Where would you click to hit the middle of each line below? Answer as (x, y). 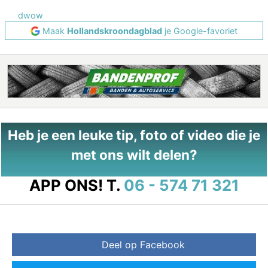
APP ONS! (66, 185)
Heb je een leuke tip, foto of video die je (134, 135)
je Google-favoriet (200, 31)
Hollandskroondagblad (115, 31)
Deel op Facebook (143, 245)
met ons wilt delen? (134, 155)
